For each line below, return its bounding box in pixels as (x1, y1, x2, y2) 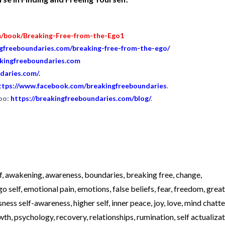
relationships (89, 211, 134, 221)
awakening (5, 169, 42, 179)
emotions (77, 183, 109, 193)
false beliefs (113, 183, 154, 193)
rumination (137, 211, 174, 221)
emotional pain (24, 183, 74, 193)
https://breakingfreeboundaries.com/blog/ (11, 93, 151, 102)
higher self (73, 197, 108, 207)
